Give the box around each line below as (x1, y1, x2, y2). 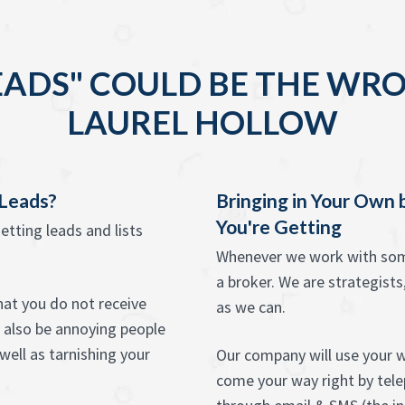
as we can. (216, 297, 286, 317)
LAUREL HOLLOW (67, 102, 338, 142)
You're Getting (216, 215, 342, 238)
